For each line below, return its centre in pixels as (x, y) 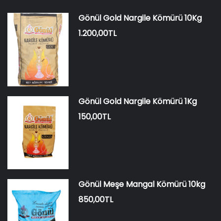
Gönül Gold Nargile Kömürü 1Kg (137, 101)
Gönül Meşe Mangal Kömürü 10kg (142, 184)
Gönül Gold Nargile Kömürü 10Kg (140, 18)
